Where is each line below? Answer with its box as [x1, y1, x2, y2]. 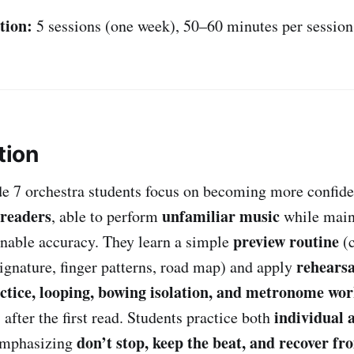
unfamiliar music [162, 204, 280, 228]
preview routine [233, 229, 339, 253]
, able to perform [51, 205, 162, 227]
